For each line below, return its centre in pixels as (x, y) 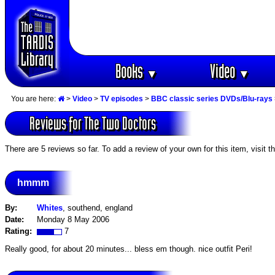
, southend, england (98, 208)
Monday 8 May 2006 (73, 220)
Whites (50, 208)
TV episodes (122, 99)
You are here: (34, 99)
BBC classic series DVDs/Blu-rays (212, 99)
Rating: (21, 231)
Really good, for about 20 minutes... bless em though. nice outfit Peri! (129, 249)
